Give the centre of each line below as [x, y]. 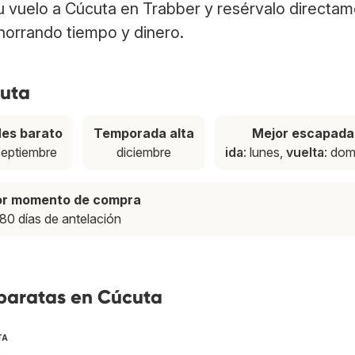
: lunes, [265, 153]
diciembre [143, 153]
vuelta [305, 153]
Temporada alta [143, 134]
